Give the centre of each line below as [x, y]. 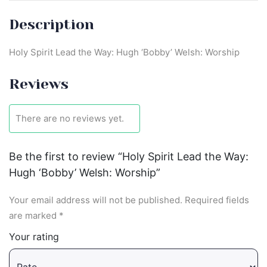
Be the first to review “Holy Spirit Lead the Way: [129, 156]
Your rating [34, 236]
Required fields [217, 200]
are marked [34, 215]
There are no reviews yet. [70, 118]
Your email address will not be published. [96, 200]
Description [52, 24]
